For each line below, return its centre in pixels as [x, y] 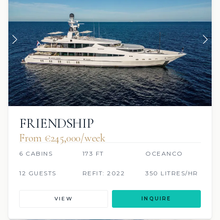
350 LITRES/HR [172, 173]
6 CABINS [36, 153]
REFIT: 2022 [104, 173]
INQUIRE [156, 198]
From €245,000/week [63, 138]
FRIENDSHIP [56, 123]
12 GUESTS [38, 173]
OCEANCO [164, 153]
